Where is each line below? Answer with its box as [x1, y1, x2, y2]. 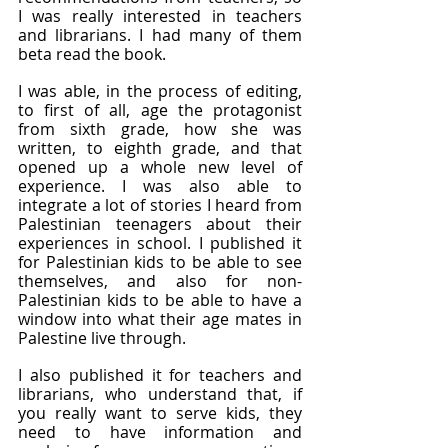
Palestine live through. [18, 327, 186, 349]
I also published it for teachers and [18, 364, 302, 386]
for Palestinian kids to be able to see [18, 251, 302, 273]
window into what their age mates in [18, 308, 302, 330]
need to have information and [18, 421, 302, 443]
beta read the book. [18, 43, 166, 65]
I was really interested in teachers [18, 5, 302, 27]
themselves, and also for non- [18, 270, 302, 292]
